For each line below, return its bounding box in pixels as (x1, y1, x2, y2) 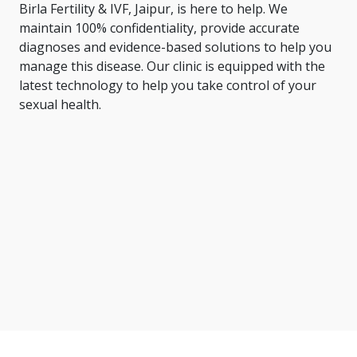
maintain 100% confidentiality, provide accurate (19, 19, 300, 37)
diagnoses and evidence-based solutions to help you (19, 38, 331, 56)
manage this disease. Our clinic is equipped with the (19, 57, 325, 75)
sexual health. (19, 96, 101, 113)
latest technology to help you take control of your (19, 76, 316, 94)
